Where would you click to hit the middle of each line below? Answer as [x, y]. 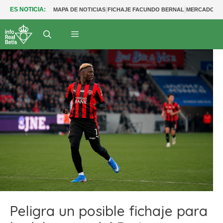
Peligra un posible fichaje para [109, 211]
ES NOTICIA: [28, 9]
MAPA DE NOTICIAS [79, 9]
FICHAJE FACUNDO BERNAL [146, 9]
